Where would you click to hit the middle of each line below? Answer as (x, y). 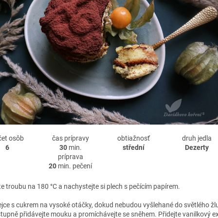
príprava (70, 156)
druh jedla (197, 138)
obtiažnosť (134, 138)
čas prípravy (70, 138)
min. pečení (74, 166)
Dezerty (197, 147)
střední (134, 147)
